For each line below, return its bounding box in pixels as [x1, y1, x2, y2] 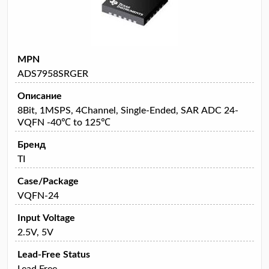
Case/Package [17, 176, 79, 186]
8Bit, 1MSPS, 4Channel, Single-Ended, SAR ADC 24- [17, 105, 238, 115]
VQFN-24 [17, 190, 59, 201]
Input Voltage [17, 213, 75, 223]
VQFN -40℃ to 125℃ [17, 117, 110, 127]
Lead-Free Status [17, 249, 90, 259]
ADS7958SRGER [17, 68, 88, 79]
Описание [17, 91, 62, 101]
